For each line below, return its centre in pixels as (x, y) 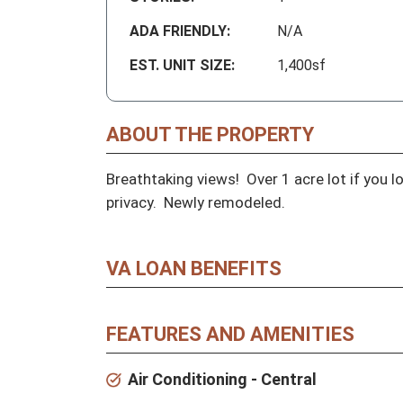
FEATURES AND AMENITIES (230, 335)
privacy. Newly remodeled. (196, 203)
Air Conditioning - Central (222, 380)
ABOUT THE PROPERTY (210, 135)
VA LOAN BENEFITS (194, 269)
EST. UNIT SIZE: (182, 66)
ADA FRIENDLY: (180, 31)
